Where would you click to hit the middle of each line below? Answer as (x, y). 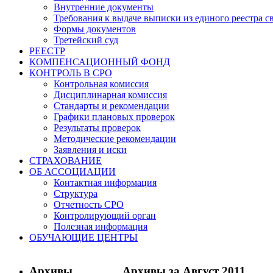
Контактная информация (105, 183)
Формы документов (95, 29)
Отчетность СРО (89, 204)
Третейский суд (86, 40)
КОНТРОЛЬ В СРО (71, 73)
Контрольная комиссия (101, 84)
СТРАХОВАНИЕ (66, 161)
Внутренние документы (104, 7)
